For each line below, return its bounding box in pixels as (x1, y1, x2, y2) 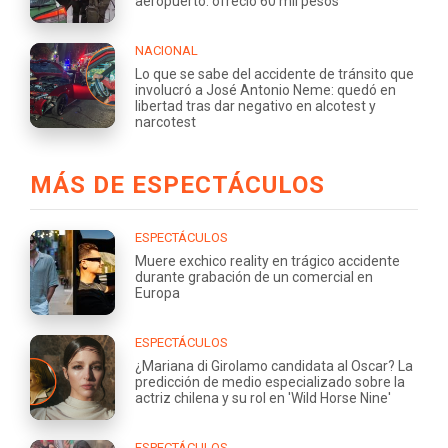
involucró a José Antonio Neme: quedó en (135, 81, 396, 98)
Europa (135, 285, 180, 302)
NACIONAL (135, 42, 198, 58)
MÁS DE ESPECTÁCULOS (30, 171, 325, 200)
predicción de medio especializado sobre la (135, 374, 405, 391)
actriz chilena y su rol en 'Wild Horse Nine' (135, 390, 391, 407)
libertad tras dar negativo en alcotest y (135, 97, 376, 114)
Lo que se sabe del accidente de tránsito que (135, 65, 414, 82)
